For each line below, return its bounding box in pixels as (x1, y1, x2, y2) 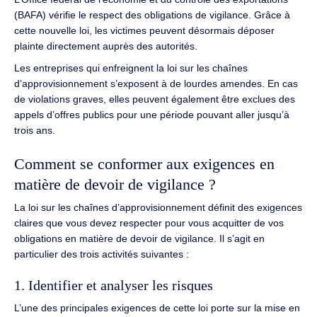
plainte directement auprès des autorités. (14, 40, 197, 52)
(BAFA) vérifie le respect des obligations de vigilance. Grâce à (14, 9, 290, 21)
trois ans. (14, 124, 55, 136)
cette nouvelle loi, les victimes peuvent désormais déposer (14, 25, 275, 37)
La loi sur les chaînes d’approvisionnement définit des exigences (14, 201, 302, 213)
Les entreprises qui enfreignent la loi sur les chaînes (14, 62, 248, 74)
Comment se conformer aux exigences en (14, 155, 275, 173)
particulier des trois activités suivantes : (14, 248, 189, 260)
